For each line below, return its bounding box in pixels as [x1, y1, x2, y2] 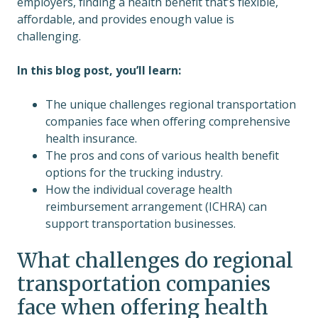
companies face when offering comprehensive [45, 114, 290, 130]
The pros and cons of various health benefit [45, 148, 279, 164]
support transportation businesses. [45, 216, 236, 232]
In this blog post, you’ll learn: [17, 62, 181, 79]
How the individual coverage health [45, 182, 232, 198]
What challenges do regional [17, 248, 293, 274]
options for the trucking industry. [45, 165, 223, 181]
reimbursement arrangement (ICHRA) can [45, 199, 267, 215]
